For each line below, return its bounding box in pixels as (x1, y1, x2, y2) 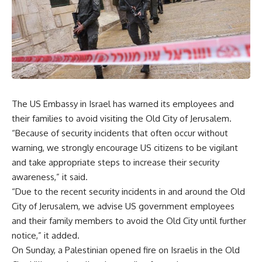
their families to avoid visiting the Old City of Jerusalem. (12, 113, 232, 125)
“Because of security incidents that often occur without (12, 127, 228, 139)
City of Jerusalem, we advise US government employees (12, 201, 235, 212)
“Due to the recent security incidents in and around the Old (12, 186, 245, 198)
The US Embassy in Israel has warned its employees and (12, 98, 234, 110)
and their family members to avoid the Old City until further (12, 215, 246, 227)
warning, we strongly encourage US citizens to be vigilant (12, 142, 238, 154)
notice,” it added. (12, 230, 80, 242)
